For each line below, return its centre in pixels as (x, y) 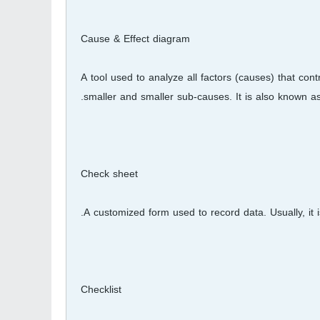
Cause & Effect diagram (135, 39)
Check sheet (109, 174)
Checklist (101, 290)
